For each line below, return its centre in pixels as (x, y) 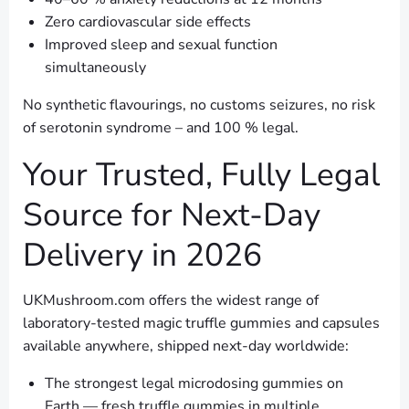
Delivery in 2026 (142, 255)
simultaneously (95, 68)
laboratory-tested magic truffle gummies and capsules (201, 324)
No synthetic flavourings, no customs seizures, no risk (199, 105)
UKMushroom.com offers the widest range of (171, 301)
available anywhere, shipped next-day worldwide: (186, 346)
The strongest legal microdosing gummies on (194, 384)
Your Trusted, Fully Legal (201, 175)
